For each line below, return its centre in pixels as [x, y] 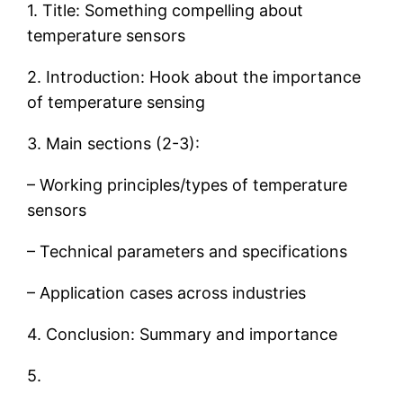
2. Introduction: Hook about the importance [194, 76]
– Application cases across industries [167, 292]
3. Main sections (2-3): [114, 143]
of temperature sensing [116, 102]
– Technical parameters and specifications [188, 251]
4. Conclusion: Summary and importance [183, 334]
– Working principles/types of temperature [188, 184]
